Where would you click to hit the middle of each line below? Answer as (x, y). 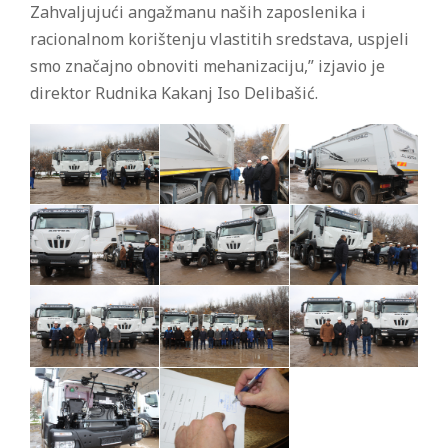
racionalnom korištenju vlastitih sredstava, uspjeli (219, 38)
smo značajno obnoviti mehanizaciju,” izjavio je (207, 65)
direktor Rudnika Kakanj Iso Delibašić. (174, 92)
